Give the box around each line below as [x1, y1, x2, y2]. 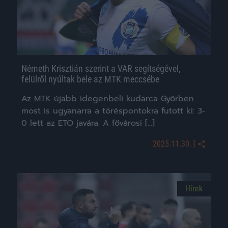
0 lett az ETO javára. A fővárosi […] [21, 117, 155, 129]
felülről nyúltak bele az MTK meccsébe [21, 73, 159, 84]
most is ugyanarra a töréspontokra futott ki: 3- [21, 104, 206, 117]
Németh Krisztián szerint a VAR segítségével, [21, 63, 181, 74]
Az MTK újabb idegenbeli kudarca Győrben [21, 92, 194, 105]
